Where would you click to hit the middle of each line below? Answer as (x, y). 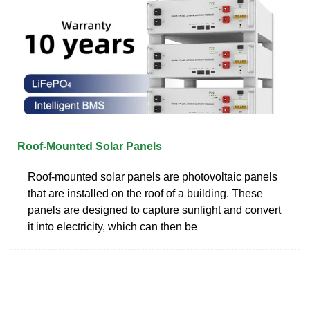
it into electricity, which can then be (112, 226)
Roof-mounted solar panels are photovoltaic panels (153, 176)
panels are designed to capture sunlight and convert (154, 210)
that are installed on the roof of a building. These (145, 193)
